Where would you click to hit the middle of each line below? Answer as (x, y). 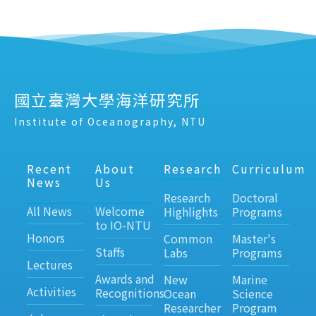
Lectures (49, 264)
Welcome (120, 211)
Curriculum (269, 168)
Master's (254, 238)
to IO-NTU (123, 225)
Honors (45, 237)
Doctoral (255, 197)
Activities (51, 291)
